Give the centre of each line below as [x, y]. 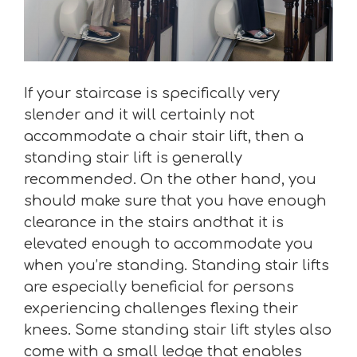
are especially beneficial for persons [159, 286]
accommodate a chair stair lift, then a [164, 136]
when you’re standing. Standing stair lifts [177, 265]
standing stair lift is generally [133, 157]
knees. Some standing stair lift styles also [178, 330]
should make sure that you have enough [175, 200]
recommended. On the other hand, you [170, 179]
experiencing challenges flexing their [161, 308]
